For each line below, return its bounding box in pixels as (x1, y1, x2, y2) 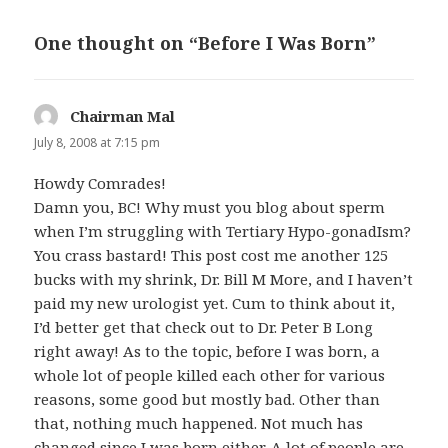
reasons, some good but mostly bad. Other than (34, 388, 381, 409)
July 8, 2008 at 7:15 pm (34, 133, 161, 151)
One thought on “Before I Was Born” (34, 30, 377, 55)
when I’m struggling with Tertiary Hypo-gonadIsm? (34, 220, 412, 241)
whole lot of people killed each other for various (34, 364, 386, 385)
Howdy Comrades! (34, 172, 167, 193)
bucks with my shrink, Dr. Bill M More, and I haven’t (34, 268, 414, 289)
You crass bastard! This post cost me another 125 (34, 244, 389, 265)
